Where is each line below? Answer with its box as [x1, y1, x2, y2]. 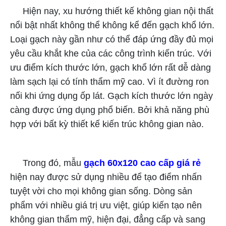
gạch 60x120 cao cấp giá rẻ [84, 157, 201, 168]
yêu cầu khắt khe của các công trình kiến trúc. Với [10, 48, 211, 59]
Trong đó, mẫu [10, 157, 84, 168]
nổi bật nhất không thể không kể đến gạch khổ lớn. [10, 20, 214, 30]
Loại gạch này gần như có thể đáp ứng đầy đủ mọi [10, 34, 213, 44]
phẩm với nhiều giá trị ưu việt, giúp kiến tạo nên [10, 200, 202, 210]
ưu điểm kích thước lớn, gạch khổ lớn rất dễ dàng [10, 62, 211, 73]
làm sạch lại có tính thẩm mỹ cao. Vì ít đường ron [10, 76, 209, 87]
